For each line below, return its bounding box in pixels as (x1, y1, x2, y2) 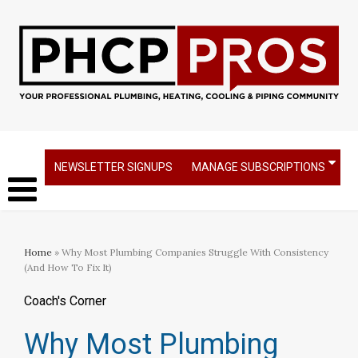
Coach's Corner (24, 293, 106, 308)
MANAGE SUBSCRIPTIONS (192, 161, 325, 173)
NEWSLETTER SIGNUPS (54, 161, 173, 173)
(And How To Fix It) (24, 261, 112, 273)
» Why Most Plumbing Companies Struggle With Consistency (52, 246, 328, 258)
